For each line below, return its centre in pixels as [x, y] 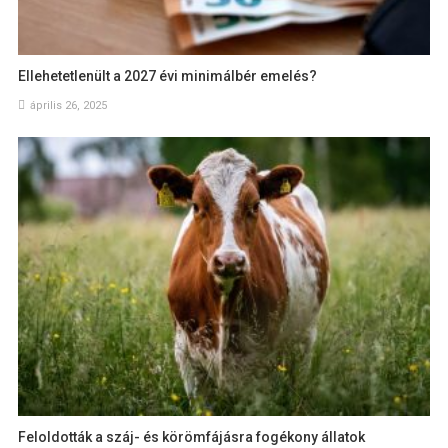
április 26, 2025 [69, 105]
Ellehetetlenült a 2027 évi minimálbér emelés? [168, 75]
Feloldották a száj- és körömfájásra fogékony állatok [192, 437]
